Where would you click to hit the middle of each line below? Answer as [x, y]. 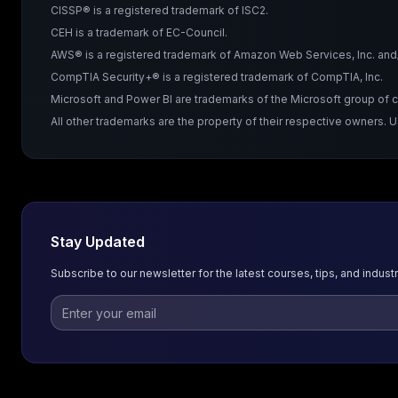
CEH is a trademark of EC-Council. [139, 32]
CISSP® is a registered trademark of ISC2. [159, 10]
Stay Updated [98, 242]
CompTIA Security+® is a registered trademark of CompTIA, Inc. [217, 77]
